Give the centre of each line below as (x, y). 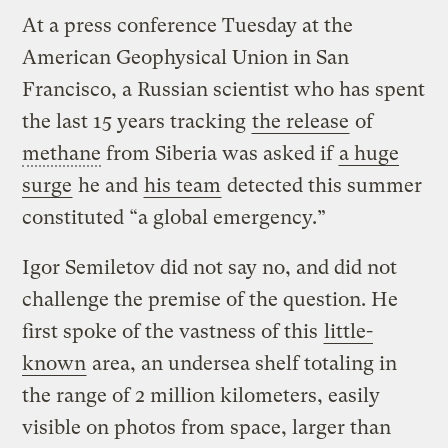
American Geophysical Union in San (186, 57)
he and (108, 185)
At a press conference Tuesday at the (188, 25)
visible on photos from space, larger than (207, 427)
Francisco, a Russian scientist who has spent (224, 89)
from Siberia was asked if (220, 153)
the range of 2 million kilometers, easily (201, 395)
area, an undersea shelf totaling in (242, 363)
